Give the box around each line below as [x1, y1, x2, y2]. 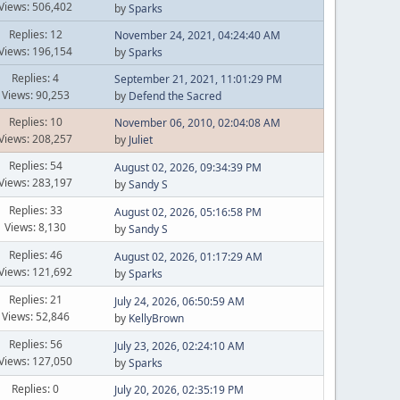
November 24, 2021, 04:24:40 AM [113, 28, 280, 43]
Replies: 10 [8, 113, 62, 129]
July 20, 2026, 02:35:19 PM [113, 382, 244, 397]
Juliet [128, 132, 153, 147]
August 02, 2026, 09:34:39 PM [113, 159, 262, 175]
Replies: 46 [8, 247, 62, 262]
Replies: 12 [8, 26, 62, 42]
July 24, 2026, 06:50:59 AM [113, 293, 245, 309]
